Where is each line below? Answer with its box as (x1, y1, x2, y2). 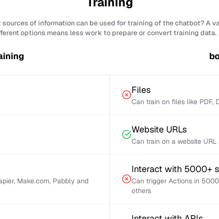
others (131, 186, 151, 195)
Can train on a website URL (131, 137, 217, 146)
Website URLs (131, 124, 187, 135)
